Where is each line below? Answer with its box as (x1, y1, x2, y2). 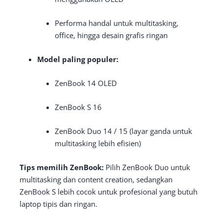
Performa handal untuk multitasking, (55, 18, 178, 28)
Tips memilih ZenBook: (20, 162, 104, 173)
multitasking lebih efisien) (55, 138, 141, 149)
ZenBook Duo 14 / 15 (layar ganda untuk (55, 126, 192, 136)
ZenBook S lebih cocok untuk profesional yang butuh (20, 187, 197, 197)
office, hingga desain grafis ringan (55, 30, 168, 41)
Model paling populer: (37, 54, 118, 65)
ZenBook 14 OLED (55, 78, 117, 88)
